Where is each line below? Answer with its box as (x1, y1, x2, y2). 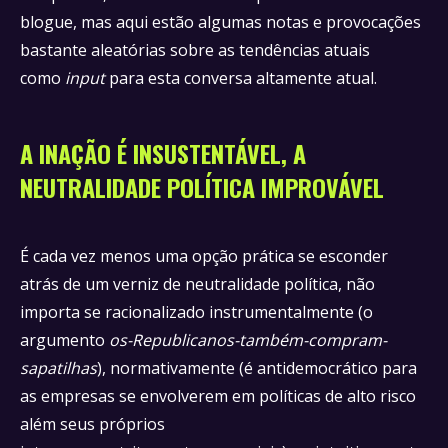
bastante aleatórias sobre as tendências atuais (20, 39, 370, 61)
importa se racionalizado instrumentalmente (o (20, 301, 373, 323)
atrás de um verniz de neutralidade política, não (20, 273, 375, 295)
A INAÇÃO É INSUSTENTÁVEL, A (20, 135, 306, 171)
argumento (20, 329, 109, 351)
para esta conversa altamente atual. (105, 67, 381, 89)
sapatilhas (20, 357, 97, 379)
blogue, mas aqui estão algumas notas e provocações (20, 11, 421, 33)
